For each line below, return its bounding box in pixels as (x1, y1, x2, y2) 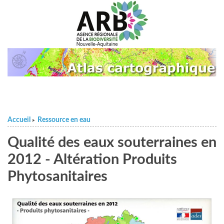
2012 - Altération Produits (7, 152, 177, 167)
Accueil (7, 116, 30, 123)
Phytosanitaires (7, 169, 107, 184)
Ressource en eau (37, 116, 90, 123)
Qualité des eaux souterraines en (7, 135, 216, 150)
